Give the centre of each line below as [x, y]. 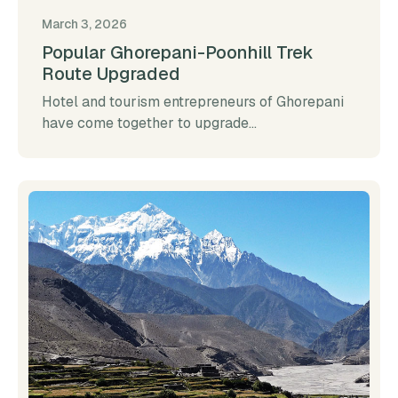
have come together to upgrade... [149, 123]
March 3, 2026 [84, 24]
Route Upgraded [111, 74]
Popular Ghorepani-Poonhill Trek [178, 53]
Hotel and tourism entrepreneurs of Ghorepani [193, 102]
